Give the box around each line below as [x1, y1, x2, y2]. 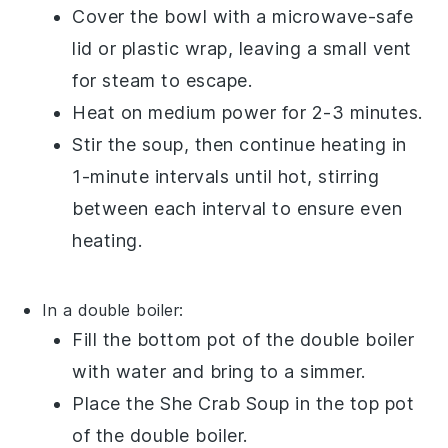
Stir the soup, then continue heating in [72, 133, 407, 155]
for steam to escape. [72, 69, 253, 91]
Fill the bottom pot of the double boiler [72, 328, 415, 350]
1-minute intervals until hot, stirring [72, 165, 380, 187]
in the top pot [289, 392, 415, 414]
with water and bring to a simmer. [72, 360, 366, 382]
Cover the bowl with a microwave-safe [72, 5, 414, 27]
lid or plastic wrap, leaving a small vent [72, 37, 412, 59]
